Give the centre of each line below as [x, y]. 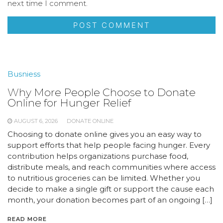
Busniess [24, 74]
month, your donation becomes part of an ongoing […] [110, 200]
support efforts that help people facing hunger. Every [109, 145]
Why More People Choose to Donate [102, 92]
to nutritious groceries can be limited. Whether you [104, 178]
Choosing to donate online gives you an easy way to [105, 134]
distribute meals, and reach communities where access [111, 167]
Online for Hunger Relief [69, 103]
